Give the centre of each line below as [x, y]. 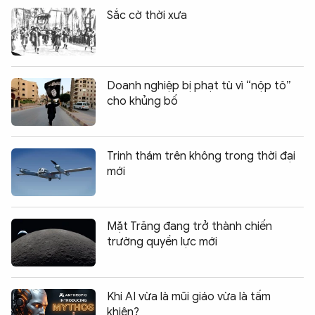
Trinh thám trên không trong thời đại [201, 156]
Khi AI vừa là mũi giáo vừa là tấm [189, 297]
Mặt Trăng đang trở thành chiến [189, 227]
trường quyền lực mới [162, 242]
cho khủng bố [142, 102]
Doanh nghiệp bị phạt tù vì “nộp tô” [199, 86]
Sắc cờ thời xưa [147, 16]
